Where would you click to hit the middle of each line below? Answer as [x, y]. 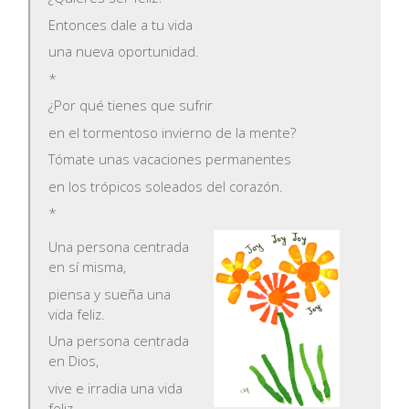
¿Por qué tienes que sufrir [131, 105]
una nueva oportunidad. [124, 52]
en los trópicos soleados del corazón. [166, 186]
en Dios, [74, 361]
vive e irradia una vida [116, 388]
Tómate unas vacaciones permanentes [170, 159]
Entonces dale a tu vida [121, 24]
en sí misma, [88, 267]
